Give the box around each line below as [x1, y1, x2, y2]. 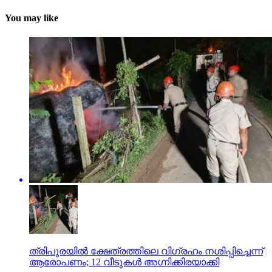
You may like [5, 13, 58, 24]
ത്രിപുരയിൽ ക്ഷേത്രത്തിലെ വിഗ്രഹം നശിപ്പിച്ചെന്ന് [29, 245, 263, 256]
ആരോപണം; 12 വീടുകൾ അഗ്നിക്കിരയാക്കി [29, 256, 219, 267]
